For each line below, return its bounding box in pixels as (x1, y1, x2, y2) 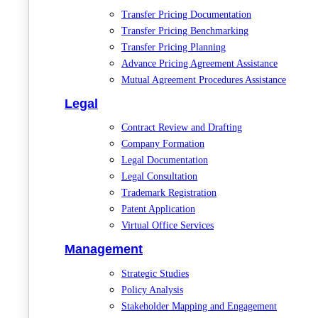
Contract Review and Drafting (121, 122, 242, 133)
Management (65, 242, 143, 257)
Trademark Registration (121, 187, 216, 199)
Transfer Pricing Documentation (121, 9, 251, 20)
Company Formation (121, 138, 204, 150)
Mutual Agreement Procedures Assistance (121, 74, 286, 85)
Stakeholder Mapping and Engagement (121, 301, 277, 312)
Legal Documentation (121, 155, 208, 166)
